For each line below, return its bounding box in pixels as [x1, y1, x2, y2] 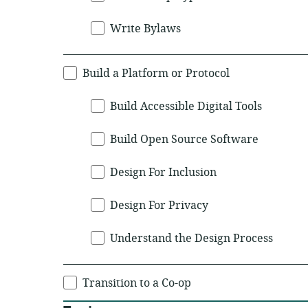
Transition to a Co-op [82, 275, 191, 291]
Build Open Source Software [110, 131, 258, 148]
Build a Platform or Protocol [82, 65, 230, 82]
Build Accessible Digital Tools [110, 98, 262, 115]
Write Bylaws [110, 21, 181, 37]
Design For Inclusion [110, 164, 217, 181]
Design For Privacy [110, 197, 208, 214]
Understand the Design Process [110, 230, 273, 247]
